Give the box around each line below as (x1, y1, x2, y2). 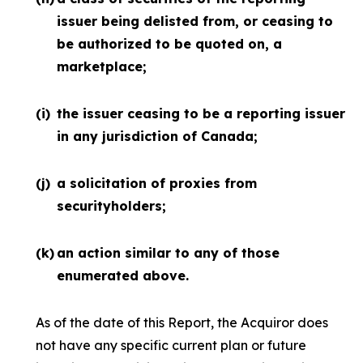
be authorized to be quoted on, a (57, 36, 282, 52)
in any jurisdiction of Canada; (57, 128, 258, 144)
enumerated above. (57, 267, 189, 284)
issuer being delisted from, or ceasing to (57, 13, 333, 29)
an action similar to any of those (57, 245, 280, 261)
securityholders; (57, 198, 166, 214)
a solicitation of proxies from (57, 175, 257, 191)
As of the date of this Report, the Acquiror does (36, 314, 328, 331)
